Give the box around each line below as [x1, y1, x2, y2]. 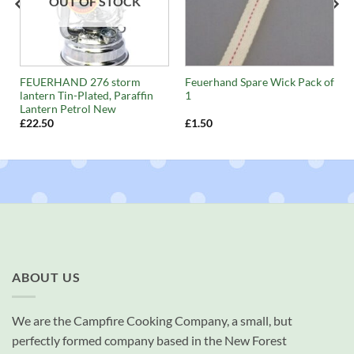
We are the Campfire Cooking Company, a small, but [12, 312, 292, 328]
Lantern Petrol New [19, 102, 116, 115]
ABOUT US [12, 269, 81, 284]
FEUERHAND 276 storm [19, 75, 141, 88]
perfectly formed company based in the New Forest [12, 332, 287, 348]
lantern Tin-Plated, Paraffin [19, 88, 153, 102]
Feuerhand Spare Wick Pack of [184, 75, 334, 88]
